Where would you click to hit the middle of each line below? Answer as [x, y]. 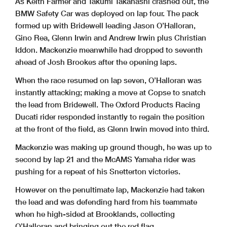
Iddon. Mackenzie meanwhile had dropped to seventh [109, 50]
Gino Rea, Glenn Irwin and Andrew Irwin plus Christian [111, 38]
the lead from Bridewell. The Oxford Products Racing [108, 105]
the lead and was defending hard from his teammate [106, 202]
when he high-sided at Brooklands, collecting [95, 214]
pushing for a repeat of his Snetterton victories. [98, 172]
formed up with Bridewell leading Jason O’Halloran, [105, 26]
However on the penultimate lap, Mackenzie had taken [110, 190]
